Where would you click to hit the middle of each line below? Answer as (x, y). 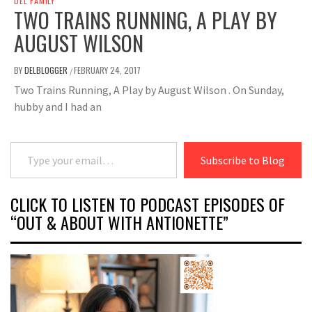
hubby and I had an (58, 107)
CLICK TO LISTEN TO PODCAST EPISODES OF (148, 204)
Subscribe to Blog (243, 161)
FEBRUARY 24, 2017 (107, 70)
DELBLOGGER (47, 70)
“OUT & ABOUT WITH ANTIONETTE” (119, 223)
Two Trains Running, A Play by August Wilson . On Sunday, (149, 90)
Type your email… (30, 142)
